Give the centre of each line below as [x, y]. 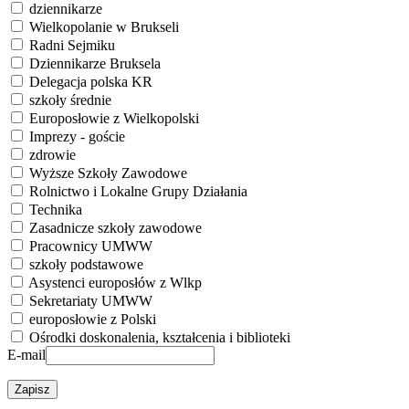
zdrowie [52, 155]
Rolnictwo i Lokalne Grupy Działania [138, 192]
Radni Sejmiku [72, 46]
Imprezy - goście [77, 137]
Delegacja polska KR [91, 82]
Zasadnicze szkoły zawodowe [115, 228]
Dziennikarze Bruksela [95, 64]
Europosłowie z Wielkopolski [114, 119]
